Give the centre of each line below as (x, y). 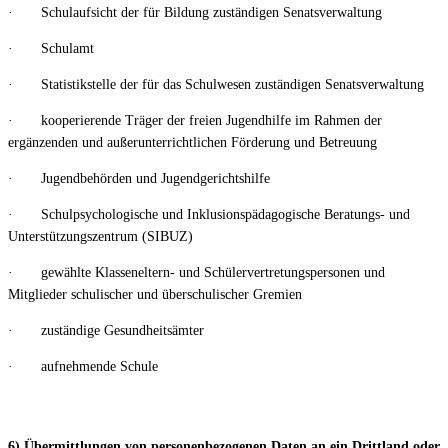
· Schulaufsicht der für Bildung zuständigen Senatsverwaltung (195, 12)
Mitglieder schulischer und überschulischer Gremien (155, 294)
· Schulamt (51, 48)
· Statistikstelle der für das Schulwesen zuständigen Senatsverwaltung (216, 84)
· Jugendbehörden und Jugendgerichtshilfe (139, 178)
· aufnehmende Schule (83, 366)
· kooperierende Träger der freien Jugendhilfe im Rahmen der (195, 120)
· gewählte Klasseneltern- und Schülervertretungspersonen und (196, 272)
